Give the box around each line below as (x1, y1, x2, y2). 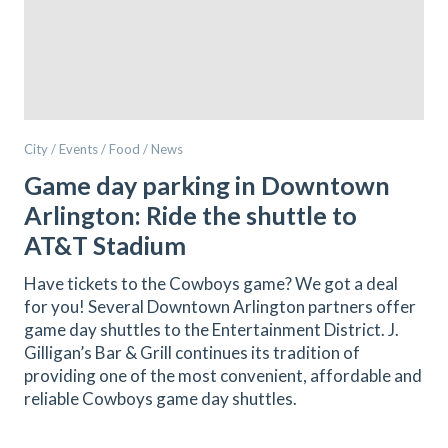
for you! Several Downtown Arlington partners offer (24, 296, 416, 317)
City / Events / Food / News (24, 141, 183, 157)
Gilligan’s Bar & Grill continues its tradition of (24, 342, 360, 363)
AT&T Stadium (24, 230, 186, 260)
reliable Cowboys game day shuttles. (24, 388, 297, 409)
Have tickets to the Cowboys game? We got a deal (24, 273, 398, 294)
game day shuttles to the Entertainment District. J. (24, 319, 399, 340)
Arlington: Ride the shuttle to (24, 200, 357, 230)
